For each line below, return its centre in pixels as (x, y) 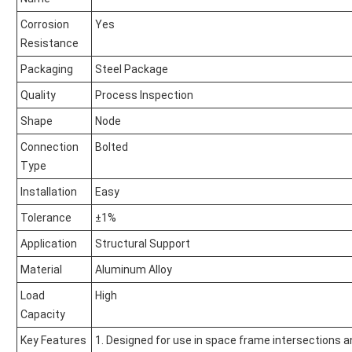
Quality (38, 95)
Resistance (49, 44)
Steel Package (132, 70)
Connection (49, 147)
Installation (49, 192)
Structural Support (143, 244)
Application (49, 244)
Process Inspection (144, 95)
